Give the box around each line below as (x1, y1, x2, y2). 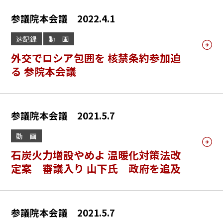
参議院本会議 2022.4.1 (11, 11, 115, 25)
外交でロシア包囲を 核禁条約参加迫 (11, 50, 181, 65)
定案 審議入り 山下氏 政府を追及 (11, 161, 181, 176)
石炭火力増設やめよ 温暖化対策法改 (11, 147, 181, 162)
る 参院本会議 (11, 64, 77, 79)
